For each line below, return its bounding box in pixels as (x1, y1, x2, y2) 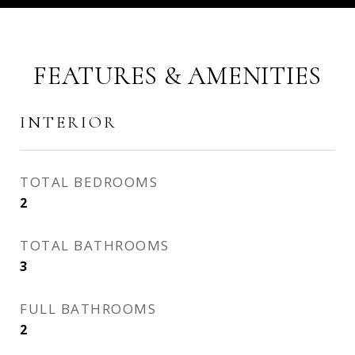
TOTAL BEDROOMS (20, 173, 158, 191)
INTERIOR (20, 113, 117, 132)
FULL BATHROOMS (20, 300, 156, 318)
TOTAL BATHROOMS (20, 236, 170, 254)
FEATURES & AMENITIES (33, 60, 322, 91)
